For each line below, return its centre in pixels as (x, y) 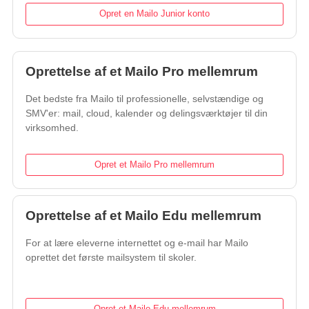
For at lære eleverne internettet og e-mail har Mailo (137, 242)
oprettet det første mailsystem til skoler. (111, 257)
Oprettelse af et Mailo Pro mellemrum (142, 71)
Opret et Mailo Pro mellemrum (154, 164)
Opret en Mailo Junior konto (154, 14)
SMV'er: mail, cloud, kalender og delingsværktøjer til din (147, 113)
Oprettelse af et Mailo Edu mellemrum (143, 215)
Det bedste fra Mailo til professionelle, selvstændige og (144, 98)
